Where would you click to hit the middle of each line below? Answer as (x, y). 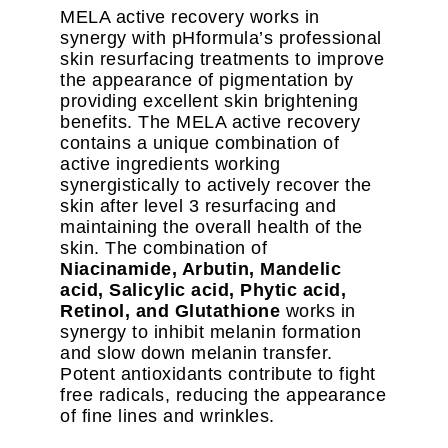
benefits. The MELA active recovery (210, 122)
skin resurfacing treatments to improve (222, 59)
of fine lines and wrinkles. (167, 416)
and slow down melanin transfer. (196, 353)
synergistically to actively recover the (216, 185)
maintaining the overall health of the (211, 227)
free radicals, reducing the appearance (223, 395)
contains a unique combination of (199, 143)
